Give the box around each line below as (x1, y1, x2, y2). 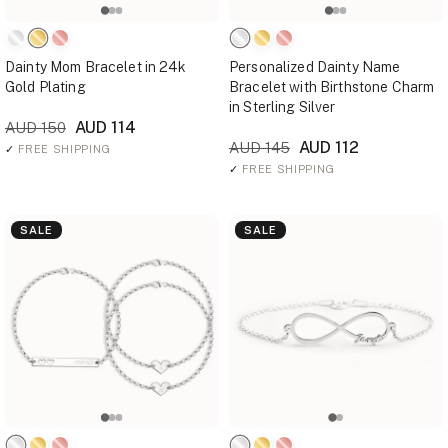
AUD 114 (71, 118, 136, 137)
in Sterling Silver (229, 99, 336, 115)
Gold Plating (5, 79, 86, 95)
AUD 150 (5, 119, 66, 136)
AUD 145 (229, 139, 290, 156)
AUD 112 (295, 138, 359, 157)
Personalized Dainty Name (229, 59, 401, 75)
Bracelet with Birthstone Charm (229, 79, 435, 95)
